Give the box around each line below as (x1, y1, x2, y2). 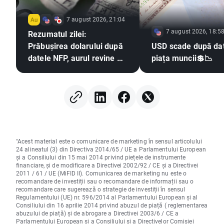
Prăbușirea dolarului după (28, 40, 123, 51)
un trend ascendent (28, 64, 99, 75)
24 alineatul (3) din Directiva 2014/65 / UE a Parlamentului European (16, 145, 206, 153)
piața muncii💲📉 (151, 52, 213, 63)
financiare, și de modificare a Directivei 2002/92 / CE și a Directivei (16, 161, 198, 169)
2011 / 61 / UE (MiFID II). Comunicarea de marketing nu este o (16, 169, 187, 177)
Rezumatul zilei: (28, 28, 87, 39)
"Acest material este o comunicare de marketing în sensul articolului (16, 137, 202, 145)
